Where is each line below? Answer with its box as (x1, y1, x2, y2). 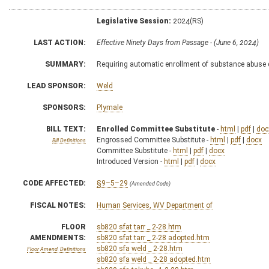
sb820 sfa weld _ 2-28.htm (97, 244, 183, 253)
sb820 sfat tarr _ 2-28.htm (97, 222, 181, 231)
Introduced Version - (97, 157, 164, 166)
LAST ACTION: (34, 38, 86, 47)
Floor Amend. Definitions (27, 246, 86, 252)
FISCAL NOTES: (30, 201, 86, 210)
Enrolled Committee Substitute (97, 124, 215, 133)
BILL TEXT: (46, 124, 86, 133)
